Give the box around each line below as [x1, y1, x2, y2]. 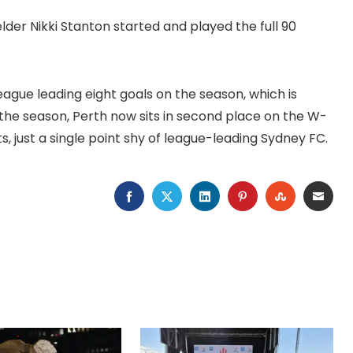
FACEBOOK [135, 187, 204, 206]
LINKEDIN [210, 187, 265, 206]
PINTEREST [248, 187, 314, 206]
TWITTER [173, 187, 228, 206]
